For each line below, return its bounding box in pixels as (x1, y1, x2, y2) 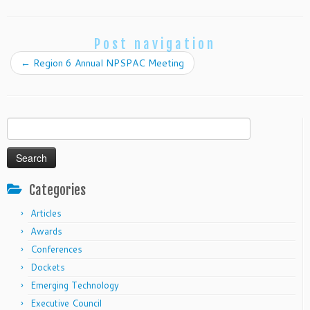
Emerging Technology (30, 278, 119, 291)
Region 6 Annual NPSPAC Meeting (30, 55, 184, 70)
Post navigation (94, 35, 216, 53)
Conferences (30, 242, 82, 255)
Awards (30, 224, 62, 237)
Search (6, 117, 36, 131)
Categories (29, 181, 86, 199)
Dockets (30, 260, 65, 273)
